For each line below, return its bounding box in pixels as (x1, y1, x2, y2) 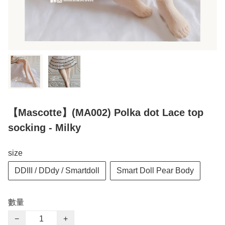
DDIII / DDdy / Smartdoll (15, 166, 99, 175)
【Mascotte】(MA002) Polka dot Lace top (8, 107, 203, 119)
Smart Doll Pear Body (117, 166, 194, 175)
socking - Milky (8, 122, 81, 134)
